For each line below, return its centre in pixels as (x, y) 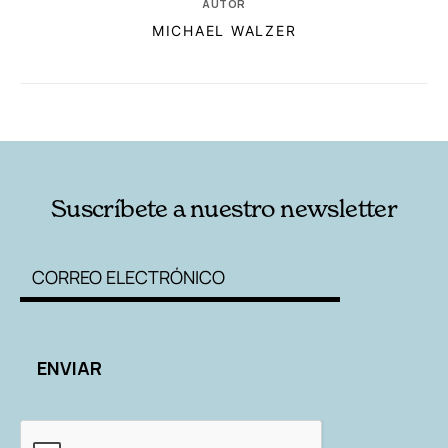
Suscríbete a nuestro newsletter (224, 208)
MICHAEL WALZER (224, 30)
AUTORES (306, 110)
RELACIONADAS (103, 110)
